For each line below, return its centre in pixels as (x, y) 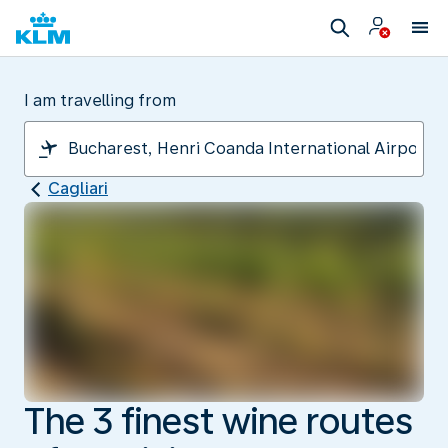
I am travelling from (100, 100)
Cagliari (78, 188)
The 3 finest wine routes (218, 421)
